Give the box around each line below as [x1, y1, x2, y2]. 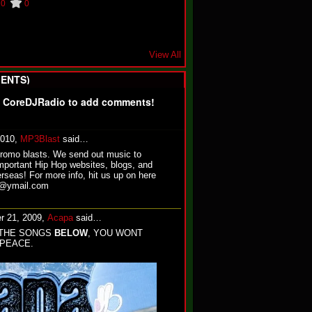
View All [149, 49, 181, 60]
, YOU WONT [88, 228, 143, 238]
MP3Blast [20, 134, 60, 144]
